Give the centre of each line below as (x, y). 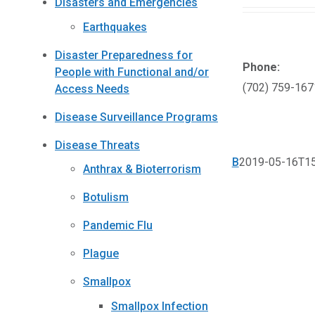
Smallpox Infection (160, 306)
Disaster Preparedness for (124, 55)
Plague (101, 254)
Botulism (106, 198)
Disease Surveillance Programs (136, 117)
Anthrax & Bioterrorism (142, 169)
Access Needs (92, 89)
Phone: (261, 67)
